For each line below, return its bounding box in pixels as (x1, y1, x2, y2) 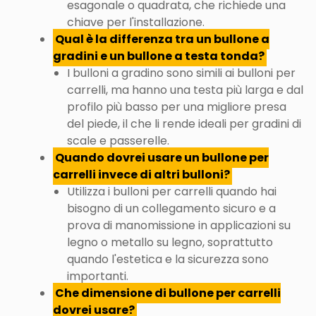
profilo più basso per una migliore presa (67, 99, 286, 115)
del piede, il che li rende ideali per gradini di (67, 116, 301, 132)
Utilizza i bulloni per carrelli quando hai (67, 183, 276, 200)
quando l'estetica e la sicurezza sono (67, 251, 269, 267)
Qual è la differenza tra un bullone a (55, 31, 270, 47)
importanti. (67, 268, 128, 284)
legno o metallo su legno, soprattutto (67, 234, 273, 250)
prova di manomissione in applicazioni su (67, 217, 291, 233)
